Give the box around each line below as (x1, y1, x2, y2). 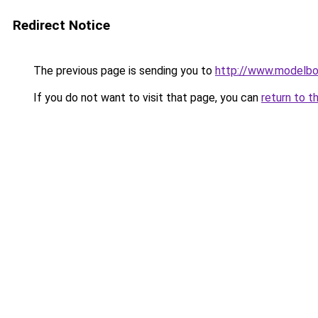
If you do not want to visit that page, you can (31, 91, 261, 104)
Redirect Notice (13, 17, 110, 33)
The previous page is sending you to (31, 64, 215, 77)
